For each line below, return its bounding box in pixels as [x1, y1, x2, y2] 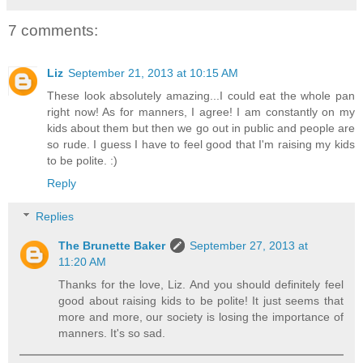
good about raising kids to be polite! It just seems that [58, 294, 344, 308]
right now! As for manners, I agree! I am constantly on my [47, 105, 355, 118]
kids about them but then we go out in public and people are [47, 121, 355, 135]
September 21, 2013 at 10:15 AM [68, 66, 238, 79]
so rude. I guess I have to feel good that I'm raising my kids [47, 137, 355, 151]
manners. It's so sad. [58, 327, 166, 340]
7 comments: [8, 22, 98, 40]
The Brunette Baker [58, 239, 166, 253]
